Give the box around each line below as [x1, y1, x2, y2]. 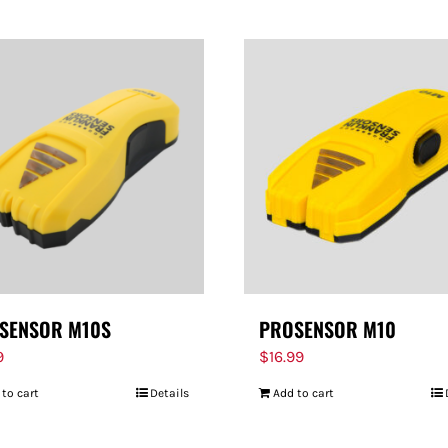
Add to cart [273, 386, 334, 400]
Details [150, 386, 189, 400]
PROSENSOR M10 [259, 314, 396, 344]
